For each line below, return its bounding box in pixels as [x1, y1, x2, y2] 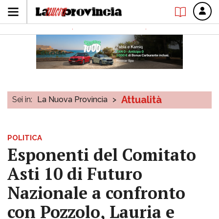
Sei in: [12, 95, 32, 104]
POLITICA [7, 133, 42, 142]
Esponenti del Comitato [7, 144, 196, 166]
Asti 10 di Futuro [7, 163, 142, 185]
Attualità [121, 94, 162, 106]
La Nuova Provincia [37, 95, 108, 104]
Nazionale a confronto [7, 182, 185, 204]
